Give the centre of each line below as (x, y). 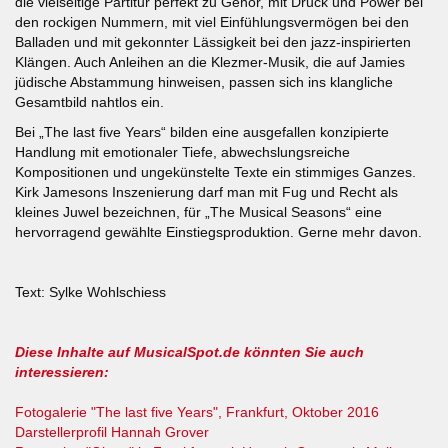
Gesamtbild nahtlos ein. (89, 101)
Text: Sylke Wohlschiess (90, 291)
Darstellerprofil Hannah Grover (112, 431)
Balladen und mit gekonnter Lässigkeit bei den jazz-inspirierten (213, 41)
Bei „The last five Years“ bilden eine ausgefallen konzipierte (202, 131)
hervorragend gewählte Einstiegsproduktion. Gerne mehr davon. (218, 231)
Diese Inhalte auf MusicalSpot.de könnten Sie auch (189, 351)
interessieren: (62, 371)
